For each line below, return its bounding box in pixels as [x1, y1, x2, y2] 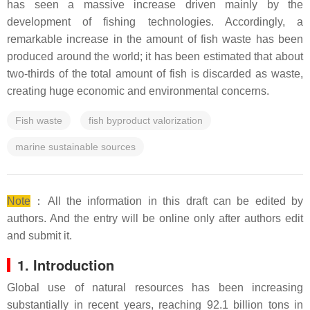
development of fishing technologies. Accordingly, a [7, 16, 303, 28]
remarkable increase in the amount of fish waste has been [7, 33, 303, 45]
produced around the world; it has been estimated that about [7, 51, 303, 62]
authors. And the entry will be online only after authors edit [7, 212, 303, 224]
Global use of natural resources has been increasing [7, 282, 303, 293]
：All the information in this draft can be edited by [30, 195, 303, 207]
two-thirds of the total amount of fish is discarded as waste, [7, 68, 303, 80]
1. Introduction [17, 255, 114, 275]
